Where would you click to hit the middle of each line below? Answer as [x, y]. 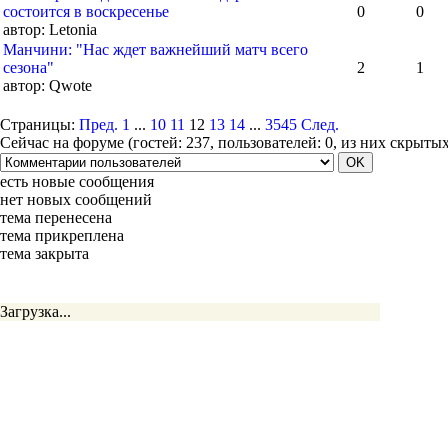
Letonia [71, 29]
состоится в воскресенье [86, 11]
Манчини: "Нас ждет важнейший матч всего [155, 49]
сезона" [28, 67]
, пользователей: [267, 142]
